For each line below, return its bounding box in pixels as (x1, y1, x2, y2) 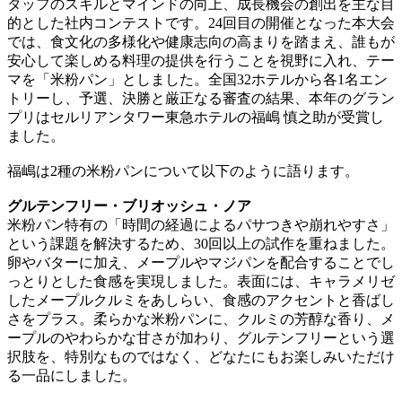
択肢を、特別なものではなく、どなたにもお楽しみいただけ (7, 348, 395, 364)
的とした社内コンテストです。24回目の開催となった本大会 (7, 14, 395, 31)
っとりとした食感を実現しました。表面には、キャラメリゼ (7, 273, 395, 289)
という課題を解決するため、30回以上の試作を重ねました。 (7, 235, 395, 251)
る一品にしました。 (7, 367, 136, 383)
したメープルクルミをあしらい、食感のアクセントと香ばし (7, 292, 395, 308)
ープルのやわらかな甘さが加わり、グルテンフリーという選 (7, 329, 395, 345)
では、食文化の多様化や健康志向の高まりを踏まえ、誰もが (7, 33, 395, 49)
